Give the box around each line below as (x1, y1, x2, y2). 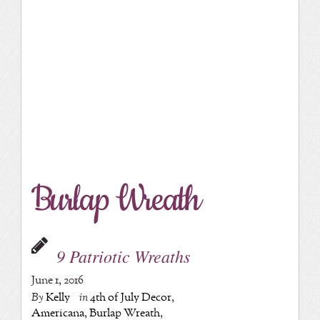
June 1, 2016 (31, 271, 84, 289)
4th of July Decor (89, 289, 171, 306)
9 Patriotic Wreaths (56, 244, 190, 267)
